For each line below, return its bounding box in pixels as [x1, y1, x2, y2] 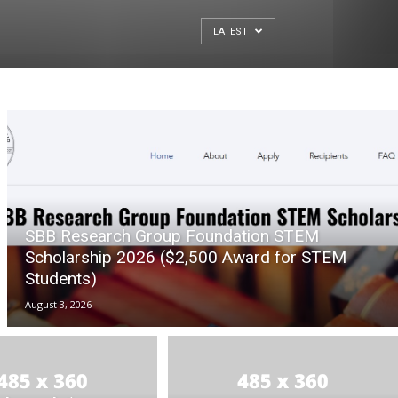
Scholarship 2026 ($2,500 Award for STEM [25, 247, 346, 268]
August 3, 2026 [25, 298, 92, 312]
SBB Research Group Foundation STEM [25, 226, 319, 247]
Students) [25, 268, 97, 290]
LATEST [213, 26, 251, 37]
